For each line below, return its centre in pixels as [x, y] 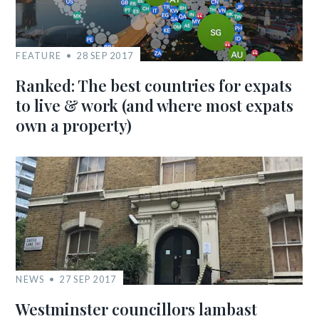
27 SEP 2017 [88, 279]
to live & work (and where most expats [155, 105]
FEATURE [39, 56]
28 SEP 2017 [105, 56]
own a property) [74, 125]
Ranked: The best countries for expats [154, 85]
